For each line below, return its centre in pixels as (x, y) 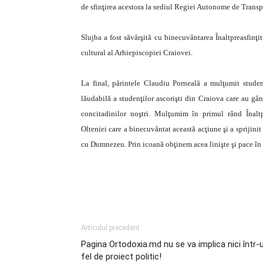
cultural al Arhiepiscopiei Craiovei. (137, 53)
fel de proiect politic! (121, 257)
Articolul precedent (110, 228)
